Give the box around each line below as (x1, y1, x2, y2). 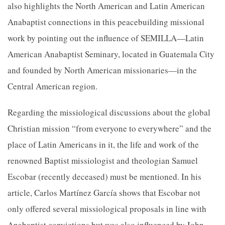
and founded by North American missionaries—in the (8, 64, 197, 76)
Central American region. (8, 80, 97, 92)
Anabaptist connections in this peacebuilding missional (8, 16, 204, 28)
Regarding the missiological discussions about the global (8, 106, 210, 118)
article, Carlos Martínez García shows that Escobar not (8, 187, 200, 198)
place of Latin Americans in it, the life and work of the (8, 139, 199, 150)
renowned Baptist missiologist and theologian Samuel (8, 155, 198, 166)
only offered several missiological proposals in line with (8, 203, 206, 214)
